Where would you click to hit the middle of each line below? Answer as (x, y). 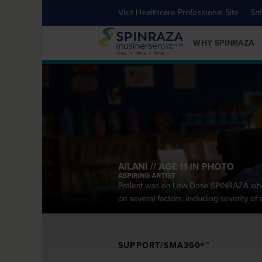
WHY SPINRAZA (224, 43)
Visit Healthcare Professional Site (179, 13)
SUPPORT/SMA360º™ (164, 245)
